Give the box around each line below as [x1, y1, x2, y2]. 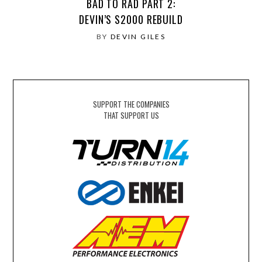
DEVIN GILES [110, 32, 166, 42]
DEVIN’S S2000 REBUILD [79, 12, 183, 27]
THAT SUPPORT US [103, 109, 159, 122]
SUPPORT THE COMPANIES [92, 98, 170, 111]
